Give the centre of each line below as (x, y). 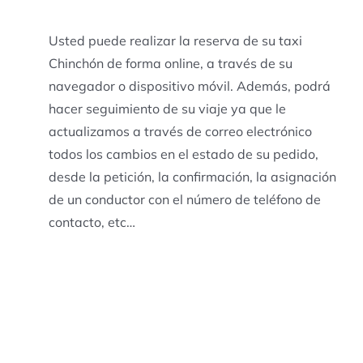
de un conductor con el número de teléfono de (184, 199)
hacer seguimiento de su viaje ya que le (167, 108)
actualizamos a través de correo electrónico (180, 131)
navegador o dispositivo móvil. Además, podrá (189, 85)
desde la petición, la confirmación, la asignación (192, 176)
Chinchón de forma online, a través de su (170, 63)
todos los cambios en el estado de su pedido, (183, 154)
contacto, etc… (92, 222)
